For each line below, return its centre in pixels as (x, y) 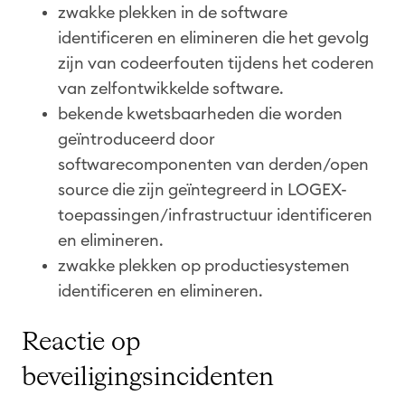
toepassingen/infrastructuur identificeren (215, 215)
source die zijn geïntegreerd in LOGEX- (202, 189)
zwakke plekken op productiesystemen (204, 265)
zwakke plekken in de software (173, 12)
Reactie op (81, 342)
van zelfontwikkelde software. (171, 88)
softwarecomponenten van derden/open (213, 164)
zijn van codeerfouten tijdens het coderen (216, 63)
